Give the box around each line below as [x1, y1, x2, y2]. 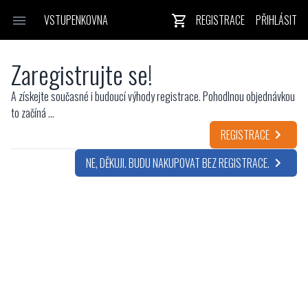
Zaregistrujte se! [11, 56, 153, 92]
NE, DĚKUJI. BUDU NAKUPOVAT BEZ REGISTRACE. [86, 155, 269, 171]
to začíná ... [11, 104, 54, 121]
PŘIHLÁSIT [256, 12, 297, 29]
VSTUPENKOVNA [44, 12, 108, 29]
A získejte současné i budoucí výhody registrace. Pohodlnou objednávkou [11, 88, 295, 104]
